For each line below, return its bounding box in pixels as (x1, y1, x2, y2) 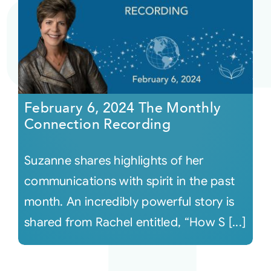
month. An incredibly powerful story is (24, 194, 235, 209)
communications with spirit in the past (24, 173, 235, 189)
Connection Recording (24, 114, 171, 134)
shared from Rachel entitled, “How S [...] (24, 214, 246, 230)
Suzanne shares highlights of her (24, 152, 204, 168)
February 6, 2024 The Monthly (24, 98, 221, 117)
